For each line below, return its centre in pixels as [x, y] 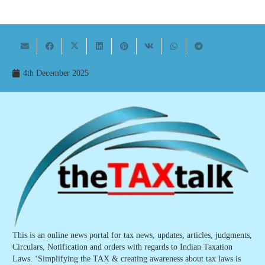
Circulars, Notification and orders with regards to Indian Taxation [122, 247]
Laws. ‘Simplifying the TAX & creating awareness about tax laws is [127, 259]
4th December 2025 [56, 73]
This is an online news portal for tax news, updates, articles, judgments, [132, 235]
